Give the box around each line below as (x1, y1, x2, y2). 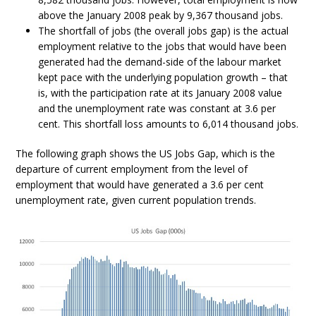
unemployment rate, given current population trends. (16, 193, 257, 207)
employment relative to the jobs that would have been (38, 39, 287, 53)
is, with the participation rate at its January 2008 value (38, 85, 283, 99)
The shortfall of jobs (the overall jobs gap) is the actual (38, 23, 289, 37)
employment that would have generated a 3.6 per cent (16, 177, 265, 191)
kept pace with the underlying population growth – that (38, 70, 288, 84)
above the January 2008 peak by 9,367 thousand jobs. (38, 8, 284, 22)
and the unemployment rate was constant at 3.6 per (38, 101, 276, 115)
